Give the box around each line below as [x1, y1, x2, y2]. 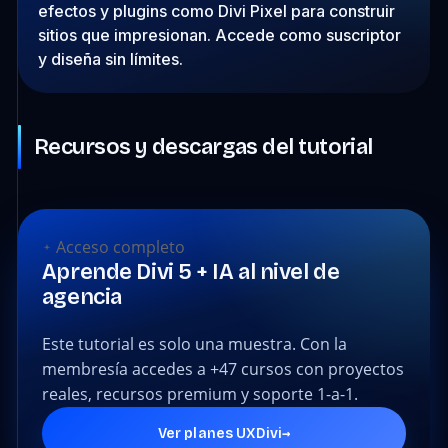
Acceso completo [51, 235, 185, 258]
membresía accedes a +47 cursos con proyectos [41, 357, 404, 380]
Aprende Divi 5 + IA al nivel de [41, 258, 340, 285]
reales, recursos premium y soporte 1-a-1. [41, 382, 358, 405]
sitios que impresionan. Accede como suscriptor [37, 24, 401, 45]
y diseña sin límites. [37, 48, 183, 69]
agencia [41, 283, 122, 310]
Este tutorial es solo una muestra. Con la [41, 332, 347, 355]
